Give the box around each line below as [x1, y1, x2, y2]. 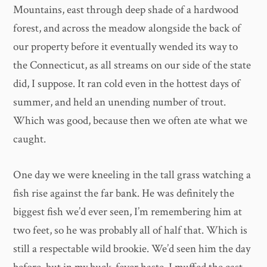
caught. [13, 132, 46, 147]
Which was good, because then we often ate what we [13, 113, 248, 129]
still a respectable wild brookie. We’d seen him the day [13, 241, 251, 256]
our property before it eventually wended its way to [13, 39, 238, 55]
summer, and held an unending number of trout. [13, 95, 226, 110]
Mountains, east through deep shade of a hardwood [13, 2, 239, 18]
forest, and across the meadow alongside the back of [13, 21, 241, 36]
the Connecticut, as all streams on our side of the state [13, 58, 252, 73]
